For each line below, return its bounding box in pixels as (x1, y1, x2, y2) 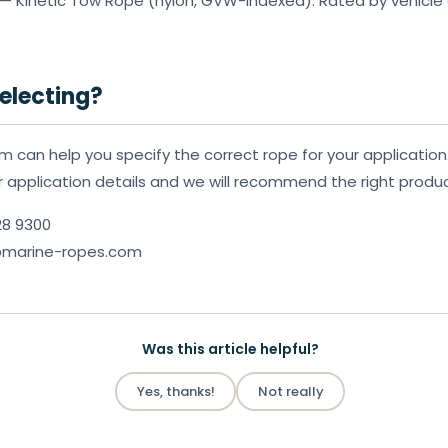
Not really (257, 381, 324, 401)
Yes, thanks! (136, 381, 215, 401)
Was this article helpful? (141, 339, 319, 359)
